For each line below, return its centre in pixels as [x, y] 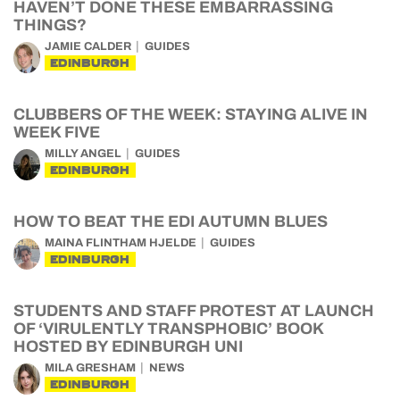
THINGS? [50, 25]
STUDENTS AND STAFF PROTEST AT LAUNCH [194, 311]
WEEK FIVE [57, 132]
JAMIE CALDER [88, 46]
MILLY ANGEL [83, 154]
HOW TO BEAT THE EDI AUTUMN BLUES [171, 221]
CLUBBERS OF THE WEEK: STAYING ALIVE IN [191, 114]
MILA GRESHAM [90, 368]
